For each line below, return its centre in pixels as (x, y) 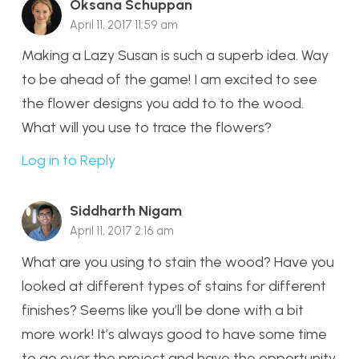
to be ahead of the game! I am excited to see (169, 80)
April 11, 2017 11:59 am (124, 24)
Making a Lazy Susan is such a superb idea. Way (175, 56)
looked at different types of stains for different (174, 286)
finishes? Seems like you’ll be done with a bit (163, 311)
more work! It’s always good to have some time (174, 335)
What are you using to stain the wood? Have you (178, 262)
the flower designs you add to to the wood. (163, 104)
